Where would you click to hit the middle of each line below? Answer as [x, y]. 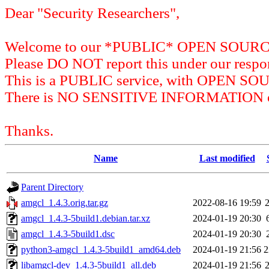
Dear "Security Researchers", [92, 13]
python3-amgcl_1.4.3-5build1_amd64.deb [101, 249]
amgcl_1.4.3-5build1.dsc [68, 234]
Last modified [227, 158]
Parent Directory [52, 187]
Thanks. [29, 131]
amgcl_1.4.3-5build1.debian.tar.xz [86, 218]
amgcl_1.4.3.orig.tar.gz [65, 203]
